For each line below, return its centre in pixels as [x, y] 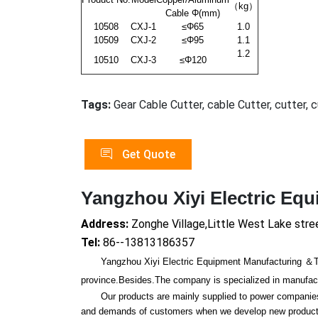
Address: [106, 224]
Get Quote [147, 154]
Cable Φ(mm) [193, 13]
